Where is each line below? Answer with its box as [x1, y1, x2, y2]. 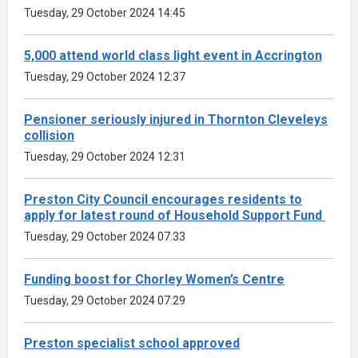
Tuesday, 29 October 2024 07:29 [24, 293, 185, 307]
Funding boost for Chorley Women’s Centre [24, 271, 284, 287]
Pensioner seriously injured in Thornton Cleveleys [24, 111, 328, 127]
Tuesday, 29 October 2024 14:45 [24, 6, 185, 19]
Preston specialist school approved [24, 335, 240, 351]
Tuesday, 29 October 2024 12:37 [24, 70, 185, 83]
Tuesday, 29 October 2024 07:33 [24, 229, 185, 243]
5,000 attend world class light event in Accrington [24, 47, 322, 63]
